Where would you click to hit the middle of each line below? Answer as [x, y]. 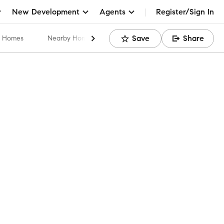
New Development [46, 11]
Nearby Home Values [81, 38]
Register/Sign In [185, 11]
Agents [112, 11]
